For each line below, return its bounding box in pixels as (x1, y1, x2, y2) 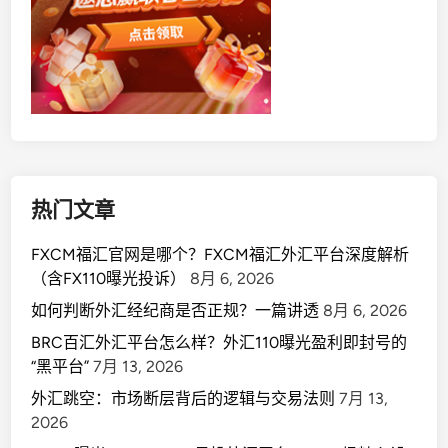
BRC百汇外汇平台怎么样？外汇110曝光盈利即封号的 (31, 332, 408, 352)
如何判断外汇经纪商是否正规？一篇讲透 (31, 300, 320, 320)
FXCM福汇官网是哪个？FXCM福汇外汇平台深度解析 (31, 244, 410, 264)
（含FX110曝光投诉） (31, 268, 187, 288)
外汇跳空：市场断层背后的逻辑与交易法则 (31, 388, 336, 408)
